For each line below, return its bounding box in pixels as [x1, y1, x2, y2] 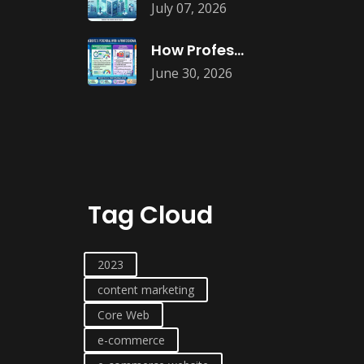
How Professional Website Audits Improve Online [234, 39, 244, 60]
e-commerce [97, 332, 165, 348]
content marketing [97, 282, 194, 297]
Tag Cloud [88, 198, 213, 232]
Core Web [97, 307, 149, 323]
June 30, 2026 [151, 63, 232, 82]
